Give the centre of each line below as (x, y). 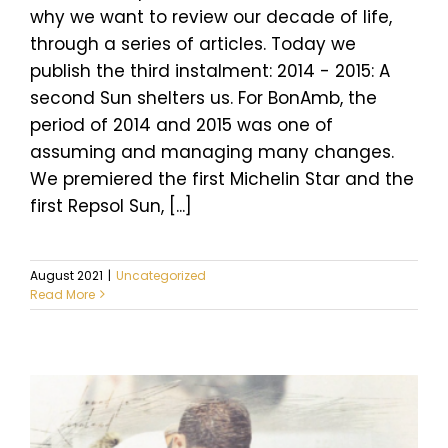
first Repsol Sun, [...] (111, 205)
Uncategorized (161, 275)
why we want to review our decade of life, (211, 16)
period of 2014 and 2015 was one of (181, 124)
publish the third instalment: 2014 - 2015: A (210, 70)
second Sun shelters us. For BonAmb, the (203, 97)
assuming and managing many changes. (212, 151)
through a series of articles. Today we (193, 43)
